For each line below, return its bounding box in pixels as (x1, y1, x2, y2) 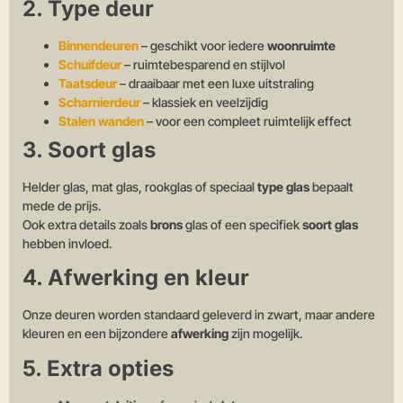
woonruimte (267, 38, 336, 54)
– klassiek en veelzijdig (140, 94, 268, 111)
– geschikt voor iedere (139, 38, 267, 54)
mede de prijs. (22, 198, 102, 214)
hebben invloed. (22, 236, 112, 252)
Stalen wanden (58, 113, 144, 130)
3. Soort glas (22, 137, 156, 164)
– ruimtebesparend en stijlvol (121, 57, 285, 73)
